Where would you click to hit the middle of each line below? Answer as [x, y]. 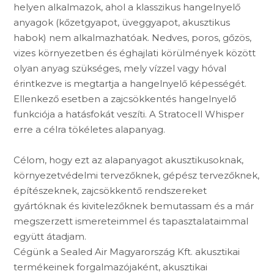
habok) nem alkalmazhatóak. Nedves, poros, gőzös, [133, 37]
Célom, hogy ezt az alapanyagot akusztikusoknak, [129, 160]
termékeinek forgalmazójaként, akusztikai [111, 267]
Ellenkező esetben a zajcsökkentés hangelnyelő [125, 98]
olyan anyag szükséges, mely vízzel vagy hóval [120, 68]
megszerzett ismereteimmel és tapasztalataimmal [131, 221]
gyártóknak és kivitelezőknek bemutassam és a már [134, 206]
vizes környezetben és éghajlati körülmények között [135, 53]
